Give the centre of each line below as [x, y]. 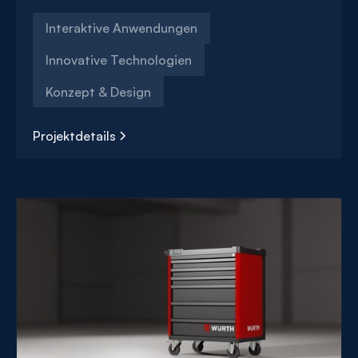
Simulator [42, 202]
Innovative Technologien [119, 60]
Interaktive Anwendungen [121, 28]
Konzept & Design [98, 91]
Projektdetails [74, 136]
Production [48, 184]
